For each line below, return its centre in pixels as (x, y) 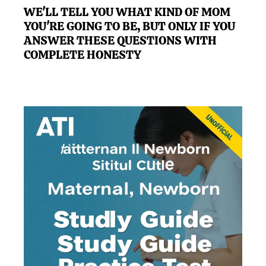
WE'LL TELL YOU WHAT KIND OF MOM (127, 12)
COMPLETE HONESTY (83, 54)
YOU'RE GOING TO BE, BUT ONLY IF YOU (129, 26)
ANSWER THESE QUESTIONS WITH (120, 40)
